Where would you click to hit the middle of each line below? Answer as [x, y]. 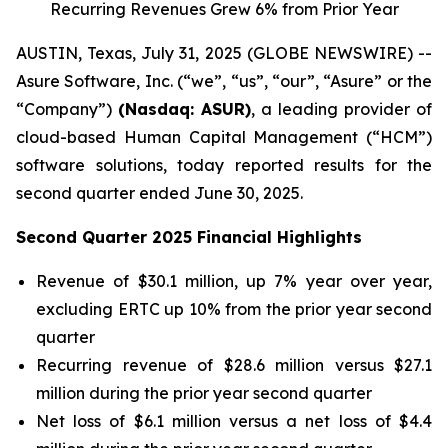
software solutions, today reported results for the [224, 165]
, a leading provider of [341, 109]
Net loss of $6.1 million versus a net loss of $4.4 [234, 421]
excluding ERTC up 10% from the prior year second [234, 309]
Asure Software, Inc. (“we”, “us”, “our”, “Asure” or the [224, 81]
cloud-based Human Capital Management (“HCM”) [224, 137]
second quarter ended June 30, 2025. [159, 193]
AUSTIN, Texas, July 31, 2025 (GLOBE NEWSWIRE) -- [224, 53]
